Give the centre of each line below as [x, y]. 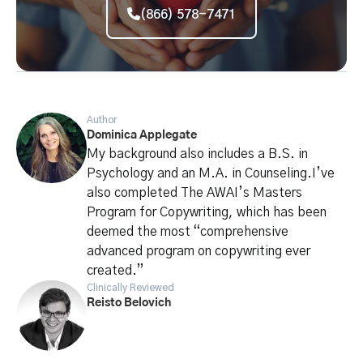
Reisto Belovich [129, 303]
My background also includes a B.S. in [198, 154]
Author [102, 120]
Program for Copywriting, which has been [207, 212]
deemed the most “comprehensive [188, 232]
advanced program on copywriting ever [199, 251]
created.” [115, 271]
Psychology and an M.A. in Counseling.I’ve [211, 173]
